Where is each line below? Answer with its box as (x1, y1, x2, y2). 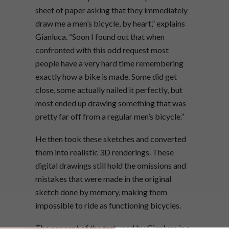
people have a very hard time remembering (35, 58, 184, 68)
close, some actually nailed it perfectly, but (35, 85, 182, 95)
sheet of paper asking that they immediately (35, 5, 188, 15)
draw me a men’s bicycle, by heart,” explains (35, 18, 185, 29)
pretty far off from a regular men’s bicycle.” (35, 111, 184, 122)
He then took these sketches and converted (35, 134, 186, 144)
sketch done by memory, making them (35, 187, 167, 197)
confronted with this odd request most (35, 45, 169, 55)
